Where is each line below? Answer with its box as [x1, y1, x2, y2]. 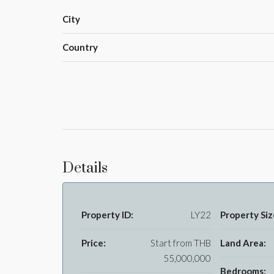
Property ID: [81, 209, 133, 220]
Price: [81, 237, 106, 248]
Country [62, 41, 98, 53]
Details [62, 158, 108, 177]
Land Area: [220, 237, 266, 248]
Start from [150, 237, 192, 248]
